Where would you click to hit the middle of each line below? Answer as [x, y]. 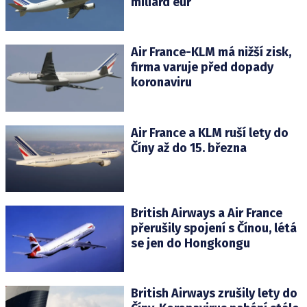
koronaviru [161, 83]
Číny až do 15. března [188, 148]
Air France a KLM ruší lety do [209, 133]
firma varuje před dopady [202, 67]
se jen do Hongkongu [190, 243]
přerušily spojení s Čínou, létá [213, 228]
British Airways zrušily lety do [214, 293]
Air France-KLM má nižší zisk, [211, 52]
